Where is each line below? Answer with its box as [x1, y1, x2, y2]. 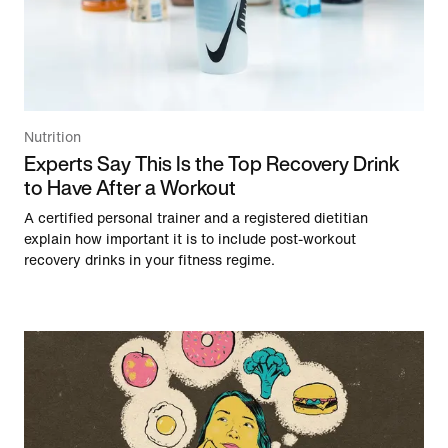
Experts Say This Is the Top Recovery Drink [24, 149, 399, 179]
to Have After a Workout [24, 173, 236, 203]
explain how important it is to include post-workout [24, 232, 356, 248]
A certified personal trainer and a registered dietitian [24, 211, 368, 227]
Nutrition [24, 130, 81, 146]
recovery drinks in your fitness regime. [24, 253, 275, 269]
